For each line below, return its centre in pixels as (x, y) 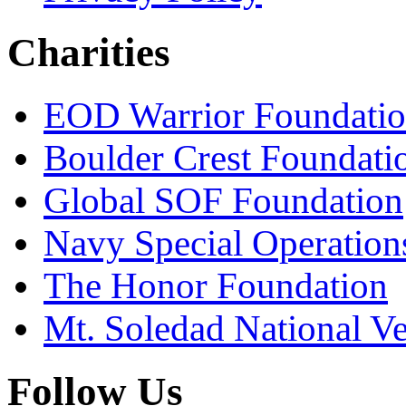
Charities (89, 52)
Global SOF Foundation (223, 200)
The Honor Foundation (216, 285)
